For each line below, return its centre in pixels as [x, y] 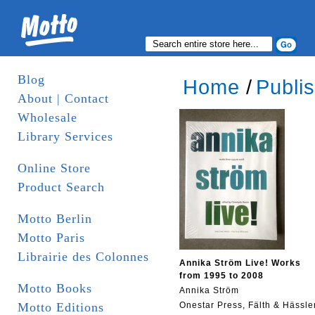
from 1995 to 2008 [221, 276]
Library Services [65, 136]
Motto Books [55, 288]
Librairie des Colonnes [83, 257]
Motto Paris [51, 238]
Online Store [54, 168]
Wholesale [47, 117]
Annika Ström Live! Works [240, 263]
